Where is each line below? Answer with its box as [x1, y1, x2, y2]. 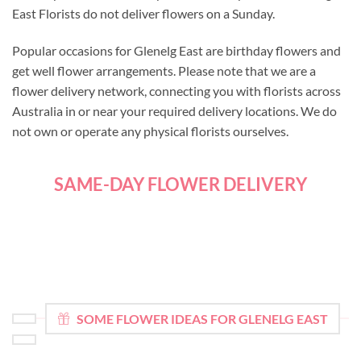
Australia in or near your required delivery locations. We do [12, 102, 337, 118]
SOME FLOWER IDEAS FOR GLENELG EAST [76, 310, 328, 326]
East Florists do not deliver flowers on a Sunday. [12, 5, 275, 21]
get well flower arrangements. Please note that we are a [12, 62, 316, 78]
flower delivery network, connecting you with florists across [12, 82, 341, 98]
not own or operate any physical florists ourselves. [12, 122, 288, 139]
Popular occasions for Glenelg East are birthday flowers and [12, 42, 341, 58]
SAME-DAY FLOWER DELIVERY [54, 174, 307, 196]
